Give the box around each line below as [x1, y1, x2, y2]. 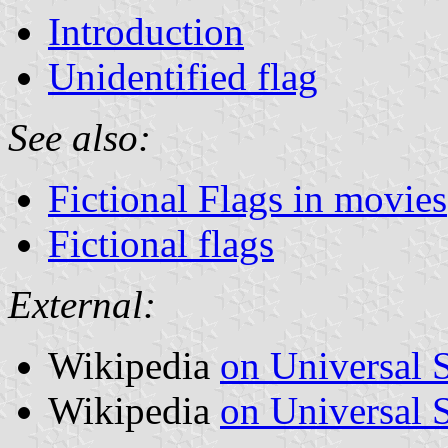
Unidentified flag [48, 54, 318, 98]
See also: [8, 115, 151, 159]
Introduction [48, 9, 244, 53]
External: [8, 282, 156, 326]
